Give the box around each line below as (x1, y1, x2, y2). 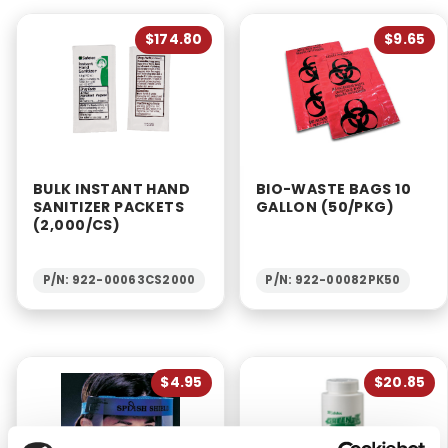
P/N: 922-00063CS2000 (42, 272, 196, 289)
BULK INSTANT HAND (33, 178, 191, 199)
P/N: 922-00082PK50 (265, 272, 401, 289)
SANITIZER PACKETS (33, 196, 185, 217)
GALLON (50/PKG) (255, 196, 395, 217)
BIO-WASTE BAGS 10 (255, 178, 411, 199)
